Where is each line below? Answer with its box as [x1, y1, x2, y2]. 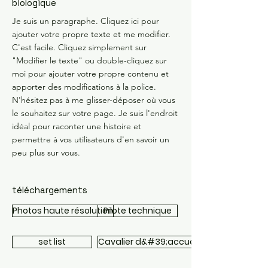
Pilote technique [103, 205, 172, 217]
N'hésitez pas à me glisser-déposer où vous [12, 95, 175, 105]
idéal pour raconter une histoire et [12, 121, 141, 132]
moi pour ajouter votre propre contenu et [12, 68, 169, 79]
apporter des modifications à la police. [12, 81, 156, 92]
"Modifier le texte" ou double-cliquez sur [12, 55, 167, 66]
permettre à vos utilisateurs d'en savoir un [12, 134, 169, 145]
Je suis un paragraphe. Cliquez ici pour [12, 16, 159, 26]
